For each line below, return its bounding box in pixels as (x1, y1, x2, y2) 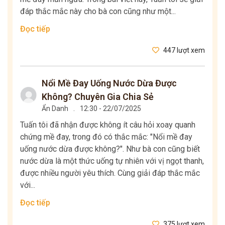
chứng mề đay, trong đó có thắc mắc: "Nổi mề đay (20, 132, 192, 142)
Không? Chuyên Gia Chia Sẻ (41, 91, 154, 102)
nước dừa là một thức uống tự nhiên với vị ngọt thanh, (20, 156, 204, 166)
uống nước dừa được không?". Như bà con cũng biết (20, 144, 200, 154)
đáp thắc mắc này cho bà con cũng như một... (20, 6, 176, 16)
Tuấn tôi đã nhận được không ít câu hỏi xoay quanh (20, 120, 195, 130)
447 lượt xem (162, 46, 205, 54)
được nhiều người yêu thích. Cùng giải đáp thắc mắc (20, 168, 200, 178)
